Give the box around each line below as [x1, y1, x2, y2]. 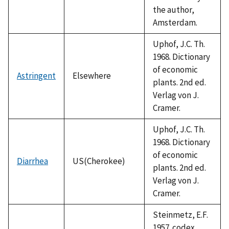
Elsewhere [73, 70, 111, 81]
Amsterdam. [153, 16, 197, 28]
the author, [153, 4, 194, 15]
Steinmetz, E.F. [153, 209, 208, 220]
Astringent [17, 70, 56, 81]
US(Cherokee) [73, 155, 125, 167]
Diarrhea [17, 155, 48, 167]
